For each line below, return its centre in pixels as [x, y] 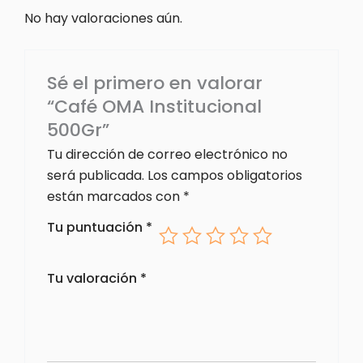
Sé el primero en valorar [154, 83]
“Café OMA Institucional [154, 107]
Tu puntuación [96, 228]
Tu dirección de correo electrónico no [167, 155]
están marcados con [115, 197]
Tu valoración [93, 279]
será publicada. [95, 176]
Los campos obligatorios [224, 176]
